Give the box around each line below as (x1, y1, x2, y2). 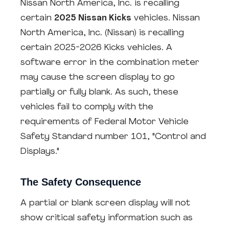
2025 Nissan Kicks (54, 14, 131, 22)
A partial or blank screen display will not (20, 199, 190, 208)
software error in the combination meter (20, 58, 199, 67)
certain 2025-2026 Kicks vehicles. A (20, 43, 172, 52)
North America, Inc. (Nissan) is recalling (20, 29, 184, 37)
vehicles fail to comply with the (20, 103, 153, 111)
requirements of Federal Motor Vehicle (20, 118, 189, 126)
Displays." (20, 147, 59, 156)
